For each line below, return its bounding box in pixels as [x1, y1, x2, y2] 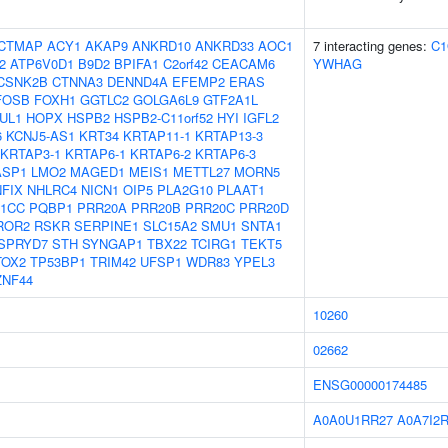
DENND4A [107, 72, 168, 91]
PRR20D [239, 198, 289, 217]
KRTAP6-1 [65, 144, 126, 163]
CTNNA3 [52, 72, 103, 91]
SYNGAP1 [82, 234, 143, 253]
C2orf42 [163, 54, 208, 73]
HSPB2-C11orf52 [114, 108, 213, 127]
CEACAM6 [212, 54, 275, 73]
